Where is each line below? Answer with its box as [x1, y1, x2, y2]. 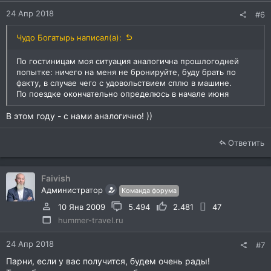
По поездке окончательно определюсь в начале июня [16, 89, 229, 99]
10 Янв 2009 [58, 201, 105, 212]
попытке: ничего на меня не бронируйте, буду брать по [16, 67, 236, 77]
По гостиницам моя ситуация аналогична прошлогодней [16, 56, 239, 66]
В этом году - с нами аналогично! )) [6, 111, 152, 121]
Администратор [41, 185, 103, 195]
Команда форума [122, 186, 177, 195]
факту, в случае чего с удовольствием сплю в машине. [16, 78, 232, 88]
